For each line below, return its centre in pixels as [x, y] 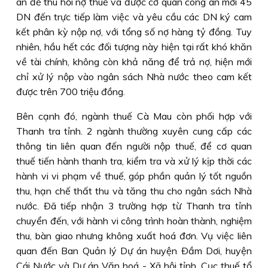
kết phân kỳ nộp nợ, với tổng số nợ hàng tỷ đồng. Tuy [134, 32]
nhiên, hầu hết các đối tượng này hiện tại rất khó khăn [134, 47]
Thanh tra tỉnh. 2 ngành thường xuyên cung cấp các [134, 131]
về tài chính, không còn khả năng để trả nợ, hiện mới [134, 62]
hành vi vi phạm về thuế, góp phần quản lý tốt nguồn [134, 176]
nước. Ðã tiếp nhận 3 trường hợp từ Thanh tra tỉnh [134, 206]
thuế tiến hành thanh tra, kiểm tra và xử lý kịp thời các [134, 161]
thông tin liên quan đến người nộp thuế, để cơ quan [134, 146]
